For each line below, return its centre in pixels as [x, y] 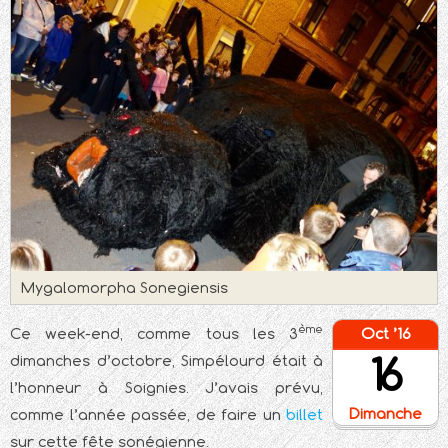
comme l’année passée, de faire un [148, 415]
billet [304, 415]
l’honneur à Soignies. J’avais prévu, [166, 388]
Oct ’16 [385, 334]
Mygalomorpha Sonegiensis [124, 288]
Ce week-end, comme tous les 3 [154, 334]
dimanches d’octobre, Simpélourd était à [166, 361]
